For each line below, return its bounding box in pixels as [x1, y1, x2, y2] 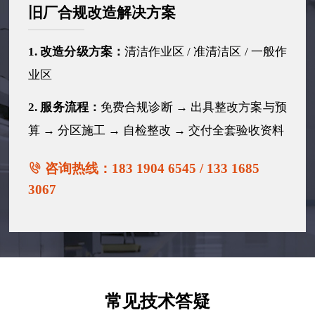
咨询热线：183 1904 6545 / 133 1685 [41, 161, 260, 176]
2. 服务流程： [28, 100, 101, 114]
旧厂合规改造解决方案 [28, 4, 176, 22]
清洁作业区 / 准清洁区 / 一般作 [124, 44, 287, 58]
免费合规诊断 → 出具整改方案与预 [101, 100, 287, 114]
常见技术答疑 [105, 291, 210, 311]
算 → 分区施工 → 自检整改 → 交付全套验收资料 [28, 123, 285, 137]
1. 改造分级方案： [28, 44, 124, 58]
